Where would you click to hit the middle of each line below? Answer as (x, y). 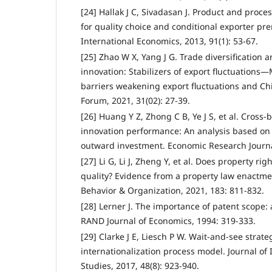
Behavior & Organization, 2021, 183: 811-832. (172, 190)
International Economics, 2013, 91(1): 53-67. (169, 41)
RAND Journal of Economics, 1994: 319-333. (168, 220)
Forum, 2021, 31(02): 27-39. (135, 100)
